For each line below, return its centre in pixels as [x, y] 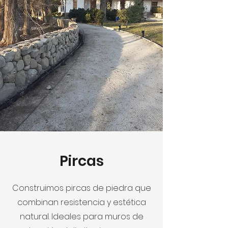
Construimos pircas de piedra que [81, 188]
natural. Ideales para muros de [81, 216]
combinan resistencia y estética [81, 202]
